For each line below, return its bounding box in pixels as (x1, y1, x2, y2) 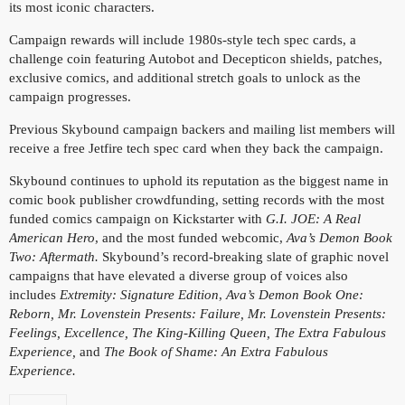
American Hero (9, 231, 95, 245)
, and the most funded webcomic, (95, 231, 287, 245)
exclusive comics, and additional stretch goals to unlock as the (9, 71, 361, 85)
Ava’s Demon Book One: (226, 287, 363, 302)
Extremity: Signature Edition (60, 287, 219, 302)
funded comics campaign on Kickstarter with (9, 212, 266, 226)
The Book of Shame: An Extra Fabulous (104, 344, 328, 359)
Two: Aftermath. (9, 250, 99, 264)
